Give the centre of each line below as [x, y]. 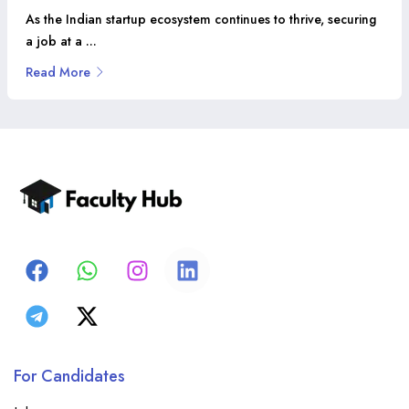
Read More [58, 73]
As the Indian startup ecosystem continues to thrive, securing [201, 20]
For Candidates [69, 377]
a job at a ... [61, 42]
